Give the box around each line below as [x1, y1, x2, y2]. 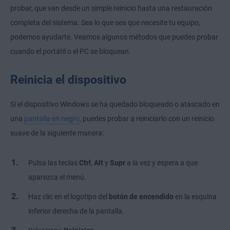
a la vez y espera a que [125, 159, 198, 167]
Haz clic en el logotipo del [28, 193, 109, 201]
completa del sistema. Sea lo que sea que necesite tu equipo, [10, 18, 200, 27]
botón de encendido [109, 193, 174, 201]
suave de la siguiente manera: [10, 129, 104, 138]
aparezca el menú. [28, 173, 86, 182]
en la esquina [174, 193, 217, 201]
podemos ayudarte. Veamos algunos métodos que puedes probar [10, 33, 218, 42]
